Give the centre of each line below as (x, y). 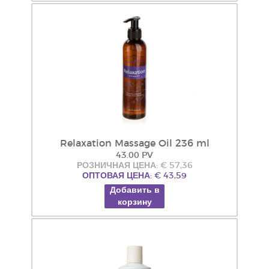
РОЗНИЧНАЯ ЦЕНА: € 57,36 (134, 166)
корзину (134, 202)
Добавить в (134, 190)
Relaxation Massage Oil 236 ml (134, 144)
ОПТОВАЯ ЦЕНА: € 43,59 (134, 176)
